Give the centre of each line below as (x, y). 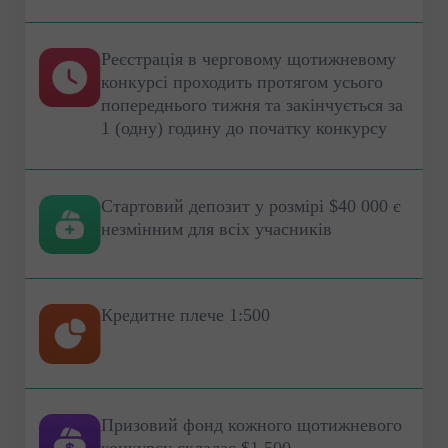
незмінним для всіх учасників (216, 228)
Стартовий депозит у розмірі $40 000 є (251, 205)
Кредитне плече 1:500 (185, 315)
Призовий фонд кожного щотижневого (251, 424)
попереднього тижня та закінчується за (252, 104)
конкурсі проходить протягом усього (242, 81)
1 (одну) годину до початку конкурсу (244, 127)
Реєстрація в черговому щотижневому (248, 58)
